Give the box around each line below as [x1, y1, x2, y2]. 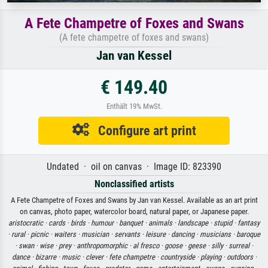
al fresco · [133, 241, 165, 251]
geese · [188, 241, 211, 251]
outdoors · [226, 252, 257, 262]
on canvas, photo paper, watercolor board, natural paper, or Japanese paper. [19, 207, 249, 217]
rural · [11, 230, 31, 239]
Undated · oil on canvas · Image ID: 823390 [47, 161, 221, 173]
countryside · [160, 252, 200, 262]
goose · [165, 241, 188, 251]
